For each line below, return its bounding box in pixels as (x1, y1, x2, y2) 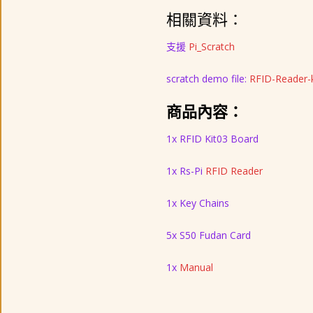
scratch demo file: (166, 71, 249, 85)
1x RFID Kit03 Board (166, 131, 259, 145)
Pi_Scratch (188, 39, 235, 53)
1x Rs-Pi (166, 163, 205, 177)
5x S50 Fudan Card (166, 228, 251, 242)
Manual (179, 260, 213, 274)
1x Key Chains (166, 196, 229, 210)
